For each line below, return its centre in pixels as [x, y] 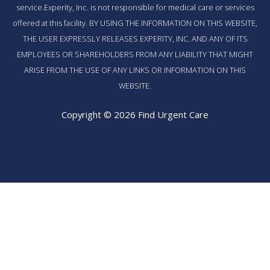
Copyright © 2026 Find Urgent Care [135, 115]
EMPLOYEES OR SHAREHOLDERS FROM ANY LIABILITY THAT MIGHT [135, 54]
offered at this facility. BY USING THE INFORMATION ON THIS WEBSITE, [135, 23]
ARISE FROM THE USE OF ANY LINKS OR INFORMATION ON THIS [135, 70]
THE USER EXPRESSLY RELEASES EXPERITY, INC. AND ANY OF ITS [135, 38]
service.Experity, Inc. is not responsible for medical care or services [135, 7]
